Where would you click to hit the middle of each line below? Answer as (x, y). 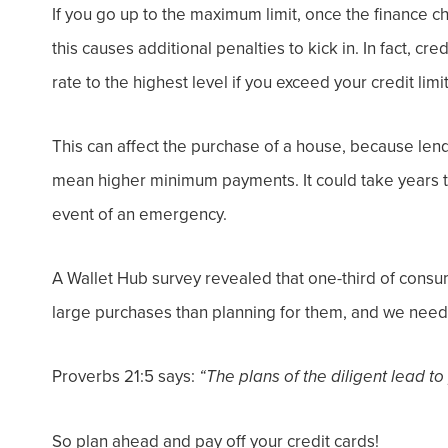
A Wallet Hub (102, 278)
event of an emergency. (139, 214)
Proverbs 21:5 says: (125, 376)
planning (244, 312)
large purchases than (132, 312)
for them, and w (335, 312)
